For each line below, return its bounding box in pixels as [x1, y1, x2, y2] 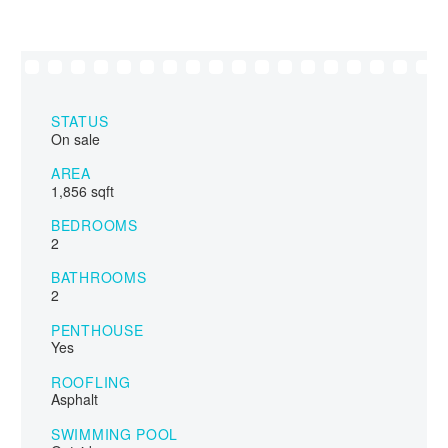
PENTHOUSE [51, 319, 144, 340]
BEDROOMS [51, 215, 138, 236]
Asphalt [51, 389, 98, 410]
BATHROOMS [51, 267, 147, 288]
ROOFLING [51, 371, 131, 392]
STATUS [51, 111, 109, 132]
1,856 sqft [51, 181, 114, 202]
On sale [51, 129, 100, 149]
